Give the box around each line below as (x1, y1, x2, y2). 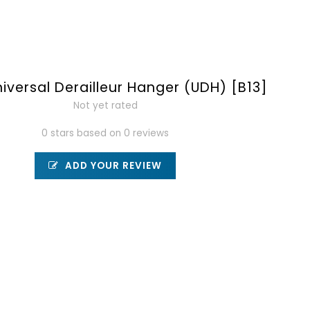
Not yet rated (73, 99, 138, 112)
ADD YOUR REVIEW (62, 159, 163, 172)
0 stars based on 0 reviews (42, 127, 170, 140)
